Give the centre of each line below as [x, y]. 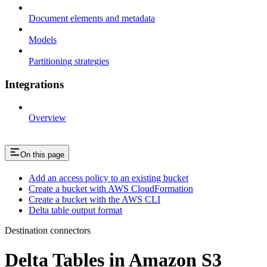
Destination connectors [48, 231]
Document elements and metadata [92, 18]
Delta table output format [75, 210]
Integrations [34, 84]
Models [43, 39]
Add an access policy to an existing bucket [108, 178]
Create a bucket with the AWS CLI [94, 200]
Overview [47, 118]
